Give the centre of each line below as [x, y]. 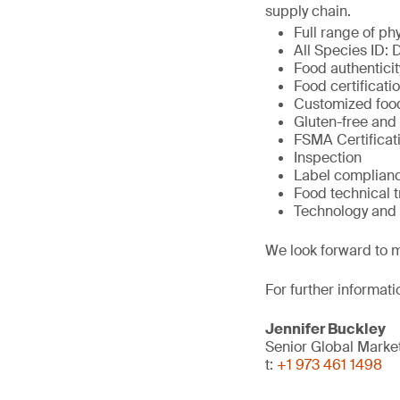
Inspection [328, 158]
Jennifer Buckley [325, 329]
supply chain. [308, 11]
